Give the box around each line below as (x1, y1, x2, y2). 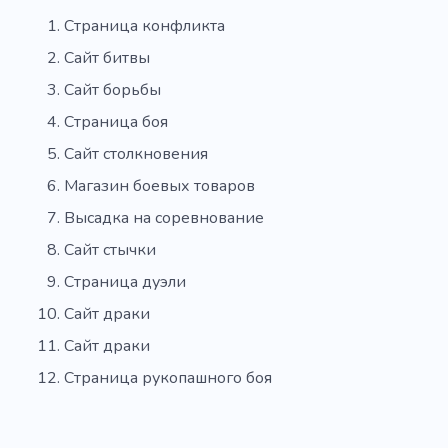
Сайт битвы (64, 46, 150, 69)
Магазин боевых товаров (64, 174, 255, 197)
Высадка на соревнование (64, 206, 264, 229)
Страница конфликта (64, 14, 225, 37)
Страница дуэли (64, 270, 186, 293)
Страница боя (64, 110, 168, 133)
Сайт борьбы (64, 78, 161, 101)
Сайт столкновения (64, 142, 208, 165)
